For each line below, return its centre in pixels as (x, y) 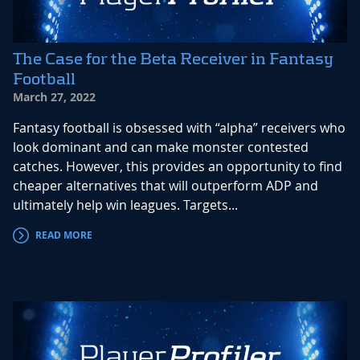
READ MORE (64, 235)
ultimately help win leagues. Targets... (125, 205)
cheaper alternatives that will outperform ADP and (166, 186)
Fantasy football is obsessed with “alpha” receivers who (179, 128)
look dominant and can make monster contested (161, 147)
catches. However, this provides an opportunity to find (178, 167)
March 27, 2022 (54, 97)
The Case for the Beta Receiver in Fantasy (173, 59)
